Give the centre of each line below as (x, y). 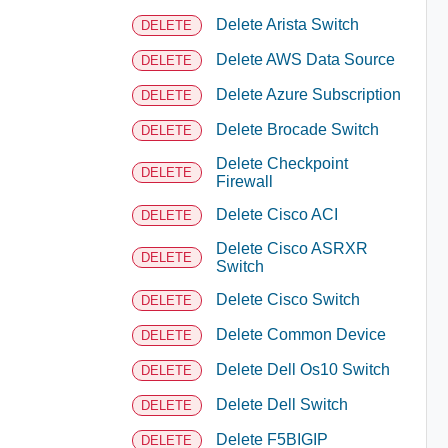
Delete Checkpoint (281, 163)
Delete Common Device (300, 334)
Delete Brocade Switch (297, 129)
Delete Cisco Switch (287, 299)
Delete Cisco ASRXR (291, 248)
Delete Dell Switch (281, 404)
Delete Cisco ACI (276, 214)
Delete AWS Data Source (305, 59)
